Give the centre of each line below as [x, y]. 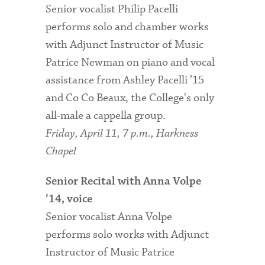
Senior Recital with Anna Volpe [124, 182]
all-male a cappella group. [106, 116]
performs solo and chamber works [127, 27]
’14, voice [69, 200]
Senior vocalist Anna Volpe [109, 217]
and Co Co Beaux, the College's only [130, 98]
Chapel [61, 151]
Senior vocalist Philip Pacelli [112, 9]
